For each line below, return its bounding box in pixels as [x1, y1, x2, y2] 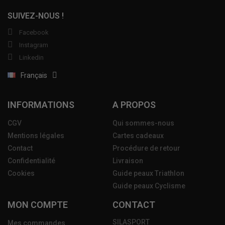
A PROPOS [113, 99, 156, 110]
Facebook [19, 28, 49, 36]
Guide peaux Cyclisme [113, 181, 185, 190]
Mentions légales [8, 131, 64, 140]
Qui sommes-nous [113, 119, 174, 127]
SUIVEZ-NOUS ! [8, 11, 64, 21]
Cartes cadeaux [113, 131, 164, 140]
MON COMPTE [8, 199, 68, 210]
